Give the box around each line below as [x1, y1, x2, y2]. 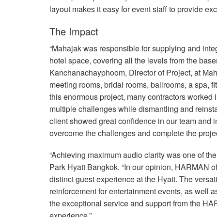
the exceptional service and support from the [49, 197, 202, 209]
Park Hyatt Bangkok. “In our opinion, [49, 161, 175, 172]
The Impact [49, 24, 98, 38]
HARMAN [175, 161, 209, 172]
